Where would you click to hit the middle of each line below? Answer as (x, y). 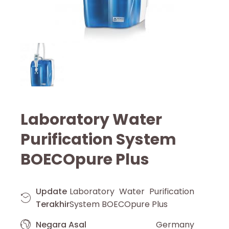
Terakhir (53, 204)
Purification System (98, 139)
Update (51, 191)
